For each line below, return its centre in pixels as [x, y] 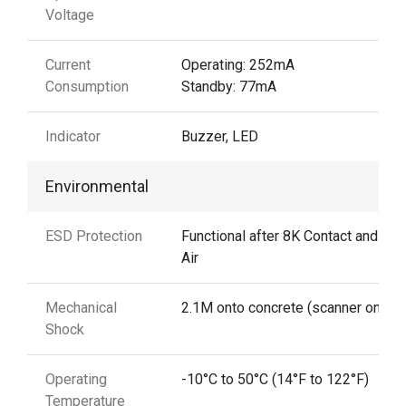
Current [68, 64]
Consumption [87, 86]
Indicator [73, 136]
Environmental [97, 186]
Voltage [70, 14]
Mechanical [81, 307]
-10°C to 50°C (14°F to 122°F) [275, 379]
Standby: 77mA [229, 86]
